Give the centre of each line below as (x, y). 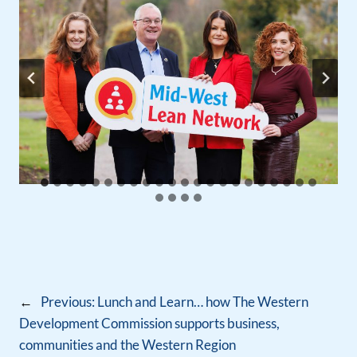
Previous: (68, 302)
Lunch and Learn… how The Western (203, 302)
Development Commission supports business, (149, 324)
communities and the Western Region (127, 345)
